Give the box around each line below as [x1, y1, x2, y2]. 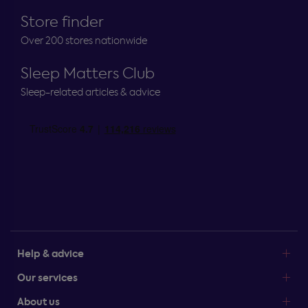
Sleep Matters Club [21, 64, 155, 83]
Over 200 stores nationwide [21, 34, 147, 47]
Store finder [21, 12, 104, 32]
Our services [17, 271, 78, 285]
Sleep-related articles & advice [21, 86, 160, 99]
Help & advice [17, 247, 84, 261]
